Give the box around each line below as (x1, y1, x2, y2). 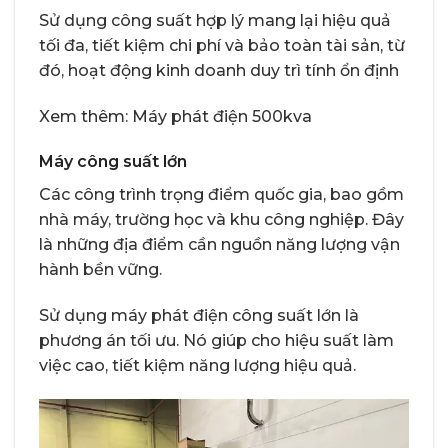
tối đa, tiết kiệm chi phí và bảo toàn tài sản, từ (39, 35, 405, 55)
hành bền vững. (39, 260, 162, 280)
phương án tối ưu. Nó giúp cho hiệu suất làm (39, 331, 394, 351)
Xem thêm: (39, 106, 132, 126)
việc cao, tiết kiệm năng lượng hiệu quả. (39, 356, 356, 376)
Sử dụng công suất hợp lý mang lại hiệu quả (39, 10, 391, 30)
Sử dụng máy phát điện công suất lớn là (39, 306, 359, 326)
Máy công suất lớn (39, 152, 187, 172)
